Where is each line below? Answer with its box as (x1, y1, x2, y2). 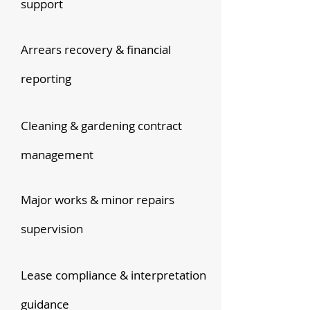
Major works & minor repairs (21, 192, 174, 208)
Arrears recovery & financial (21, 42, 171, 57)
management (21, 147, 93, 163)
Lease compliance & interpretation (21, 267, 206, 283)
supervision (21, 221, 83, 237)
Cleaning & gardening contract (21, 118, 182, 134)
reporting (21, 71, 71, 86)
